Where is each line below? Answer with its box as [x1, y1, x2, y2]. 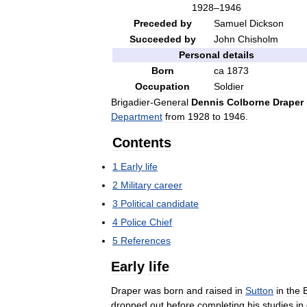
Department [111, 111, 162, 122]
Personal [179, 49, 220, 60]
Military [121, 180, 151, 191]
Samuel [214, 18, 247, 29]
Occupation [135, 81, 190, 92]
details [223, 49, 254, 60]
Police [121, 217, 147, 228]
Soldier [214, 81, 244, 92]
